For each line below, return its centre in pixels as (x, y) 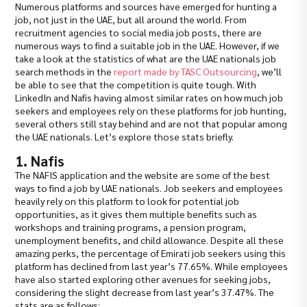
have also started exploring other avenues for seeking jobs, (143, 279)
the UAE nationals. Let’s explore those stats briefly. (125, 137)
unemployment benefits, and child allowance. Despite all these (150, 240)
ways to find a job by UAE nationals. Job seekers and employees (149, 188)
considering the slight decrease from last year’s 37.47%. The (145, 292)
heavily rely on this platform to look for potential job (127, 201)
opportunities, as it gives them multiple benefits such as (136, 214)
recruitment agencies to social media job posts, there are (139, 33)
